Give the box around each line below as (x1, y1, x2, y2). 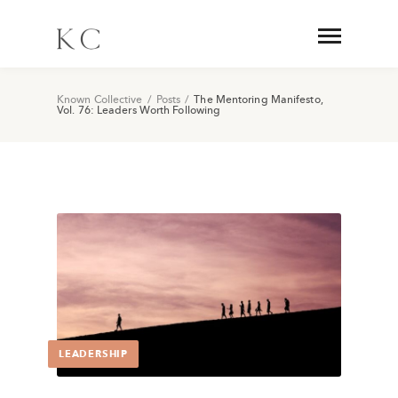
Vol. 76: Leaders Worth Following (57, 103, 221, 117)
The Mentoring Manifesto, (194, 92, 323, 107)
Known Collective (57, 92, 143, 107)
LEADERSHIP (59, 346, 128, 361)
